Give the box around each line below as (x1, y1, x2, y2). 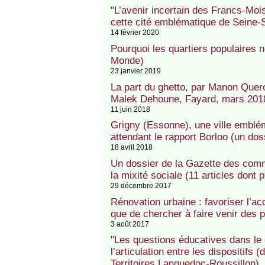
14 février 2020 (110, 28, 159, 37)
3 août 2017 (110, 219, 149, 228)
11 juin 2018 (110, 105, 150, 113)
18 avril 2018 (110, 143, 153, 151)
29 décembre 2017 (110, 182, 172, 190)
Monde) (110, 55, 144, 67)
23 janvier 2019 (110, 67, 161, 75)
